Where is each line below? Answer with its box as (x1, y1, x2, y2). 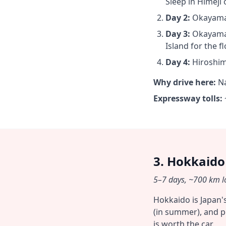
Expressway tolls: (153, 93, 222, 104)
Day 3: (165, 28, 190, 39)
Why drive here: (153, 77, 216, 88)
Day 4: (165, 56, 190, 68)
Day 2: (165, 12, 190, 23)
